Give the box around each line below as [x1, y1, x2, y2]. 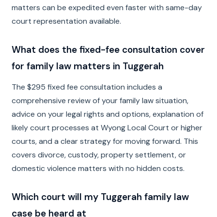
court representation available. [12, 16, 121, 26]
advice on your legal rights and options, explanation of [12, 109, 203, 119]
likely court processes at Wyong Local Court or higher [12, 123, 202, 133]
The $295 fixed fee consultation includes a [12, 82, 162, 92]
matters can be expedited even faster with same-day [12, 2, 202, 13]
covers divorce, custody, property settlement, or [12, 150, 186, 160]
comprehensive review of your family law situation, [12, 95, 188, 106]
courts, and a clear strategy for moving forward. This [12, 136, 198, 146]
